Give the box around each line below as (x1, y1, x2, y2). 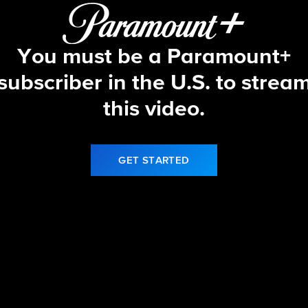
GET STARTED (118, 155, 190, 166)
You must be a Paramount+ (17, 46, 291, 69)
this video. (103, 98, 205, 121)
